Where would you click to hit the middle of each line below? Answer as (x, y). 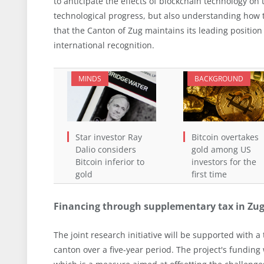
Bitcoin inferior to (110, 161)
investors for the (224, 161)
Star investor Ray (109, 137)
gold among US (221, 149)
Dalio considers (106, 149)
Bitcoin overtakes (225, 137)
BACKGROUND (219, 79)
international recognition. (104, 45)
